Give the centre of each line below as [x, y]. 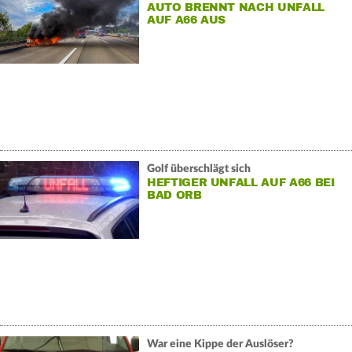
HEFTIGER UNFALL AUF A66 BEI [240, 183]
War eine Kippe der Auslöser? [220, 345]
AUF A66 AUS [186, 20]
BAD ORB [174, 196]
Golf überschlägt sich [198, 169]
